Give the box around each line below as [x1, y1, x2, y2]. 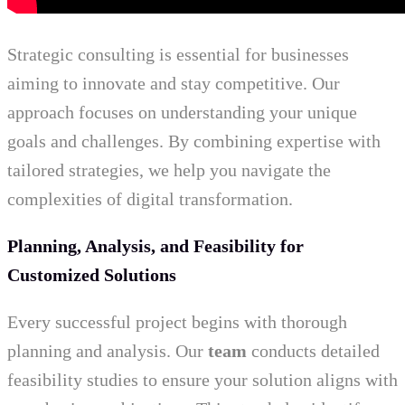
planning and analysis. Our [7, 341, 208, 362]
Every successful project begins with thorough [7, 312, 347, 333]
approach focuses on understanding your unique [7, 102, 357, 123]
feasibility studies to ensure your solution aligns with [7, 370, 398, 391]
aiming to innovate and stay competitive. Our [7, 73, 340, 94]
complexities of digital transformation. [7, 189, 293, 210]
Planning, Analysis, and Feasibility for [7, 236, 304, 257]
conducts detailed [247, 341, 380, 362]
